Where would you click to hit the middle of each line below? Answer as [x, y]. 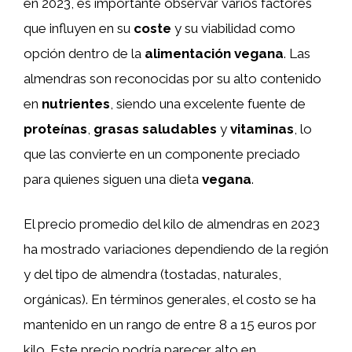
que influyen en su [79, 28]
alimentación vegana [214, 53]
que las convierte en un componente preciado [162, 154]
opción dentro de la [84, 53]
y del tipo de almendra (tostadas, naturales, [152, 274]
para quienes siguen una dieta [113, 179]
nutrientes [76, 103]
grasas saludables [155, 128]
